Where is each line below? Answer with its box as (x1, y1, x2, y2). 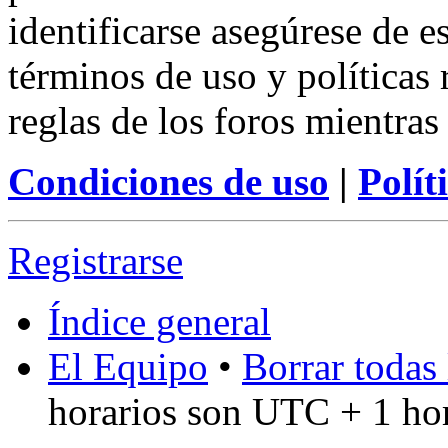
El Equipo (48, 344, 208, 388)
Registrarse (8, 238, 183, 282)
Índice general (48, 299, 271, 343)
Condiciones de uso (8, 159, 329, 203)
